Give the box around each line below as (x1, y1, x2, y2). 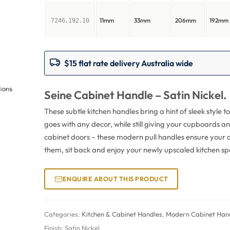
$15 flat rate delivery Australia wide (64, 58, 194, 68)
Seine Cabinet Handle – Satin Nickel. (44, 88, 227, 102)
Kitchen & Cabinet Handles (82, 210, 163, 218)
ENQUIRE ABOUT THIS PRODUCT (62, 175, 168, 183)
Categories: (44, 210, 82, 218)
